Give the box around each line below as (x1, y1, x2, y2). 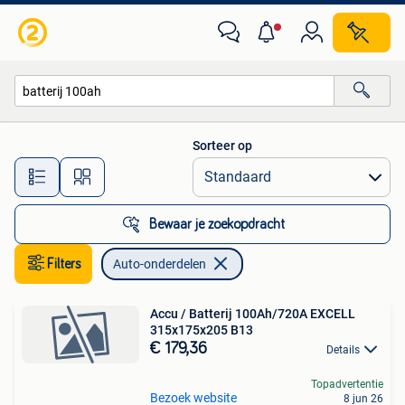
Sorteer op (193, 138, 252, 153)
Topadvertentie (311, 378, 383, 391)
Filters (47, 257, 81, 271)
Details (326, 344, 360, 356)
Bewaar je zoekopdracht (149, 217, 285, 231)
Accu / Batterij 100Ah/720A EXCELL (150, 306, 355, 321)
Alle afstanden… (146, 161, 235, 176)
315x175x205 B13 (150, 323, 253, 337)
